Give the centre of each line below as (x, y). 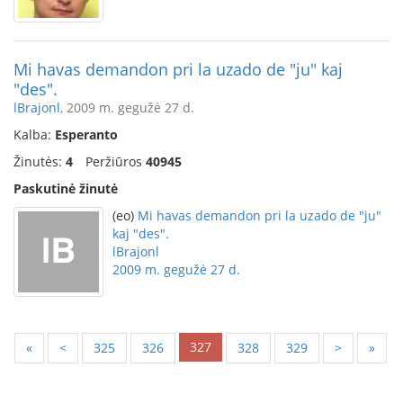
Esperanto (86, 134)
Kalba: (34, 134)
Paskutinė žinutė (66, 188)
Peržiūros (116, 161)
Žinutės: (40, 161)
